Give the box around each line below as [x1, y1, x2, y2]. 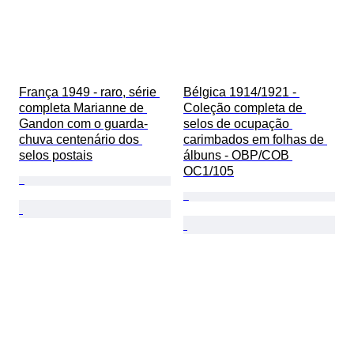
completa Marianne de [19, 101, 147, 115]
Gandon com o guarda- [19, 117, 148, 131]
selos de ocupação [183, 117, 292, 131]
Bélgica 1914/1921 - [183, 85, 299, 100]
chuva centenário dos [19, 133, 142, 147]
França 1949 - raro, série [19, 85, 160, 100]
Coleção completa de [183, 101, 306, 115]
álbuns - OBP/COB [183, 149, 292, 163]
